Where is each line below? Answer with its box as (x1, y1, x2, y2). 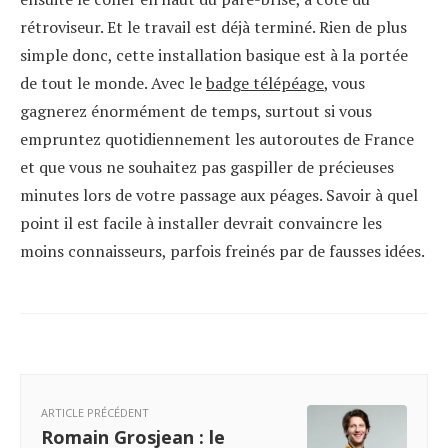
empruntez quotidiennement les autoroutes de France (20, 127, 414, 150)
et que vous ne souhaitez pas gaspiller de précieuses (20, 155, 394, 178)
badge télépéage (206, 71, 324, 94)
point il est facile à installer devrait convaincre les (20, 211, 382, 234)
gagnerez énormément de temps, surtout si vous (20, 99, 372, 122)
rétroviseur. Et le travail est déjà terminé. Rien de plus (20, 15, 407, 38)
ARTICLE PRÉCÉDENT (41, 404, 149, 420)
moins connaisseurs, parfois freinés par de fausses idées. (20, 239, 425, 262)
